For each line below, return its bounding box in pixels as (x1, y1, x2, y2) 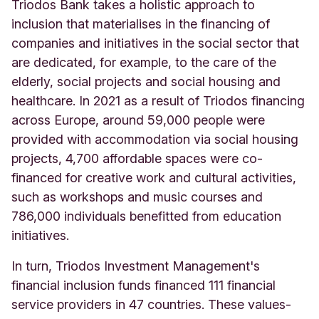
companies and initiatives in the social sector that (11, 35, 299, 51)
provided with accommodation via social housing (11, 131, 298, 147)
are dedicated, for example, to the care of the (11, 54, 276, 70)
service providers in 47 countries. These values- (11, 296, 291, 312)
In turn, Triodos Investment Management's (11, 258, 260, 273)
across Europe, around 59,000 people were (11, 112, 265, 127)
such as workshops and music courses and (11, 189, 263, 204)
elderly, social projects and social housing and (11, 73, 281, 89)
